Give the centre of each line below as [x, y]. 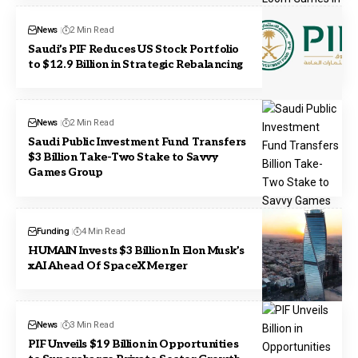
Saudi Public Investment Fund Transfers [137, 142]
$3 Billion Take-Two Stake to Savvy [123, 157]
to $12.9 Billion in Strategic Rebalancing [135, 64]
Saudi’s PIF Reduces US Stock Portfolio [134, 49]
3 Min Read [92, 324]
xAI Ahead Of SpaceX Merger [108, 266]
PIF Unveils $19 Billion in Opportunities [133, 344]
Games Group [66, 173]
